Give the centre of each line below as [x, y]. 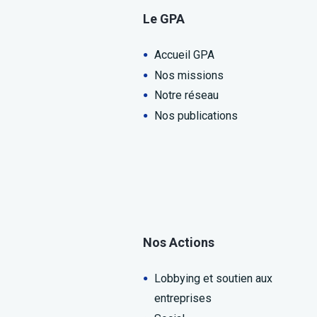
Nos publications [196, 116]
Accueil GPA [184, 55]
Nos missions [189, 75]
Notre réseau [186, 96]
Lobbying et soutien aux [213, 279]
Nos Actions [179, 243]
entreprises [183, 299]
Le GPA [164, 19]
